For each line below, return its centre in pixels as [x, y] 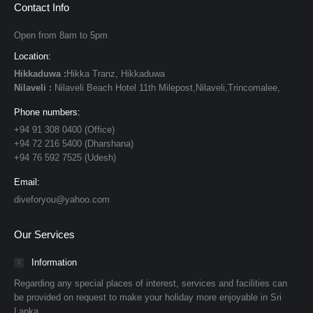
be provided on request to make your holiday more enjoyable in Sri [148, 297]
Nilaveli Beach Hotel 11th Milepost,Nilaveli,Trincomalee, [166, 88]
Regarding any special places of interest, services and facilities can [151, 283]
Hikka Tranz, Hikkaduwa [116, 74]
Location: [32, 56]
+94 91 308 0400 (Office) [64, 130]
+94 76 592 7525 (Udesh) [65, 158]
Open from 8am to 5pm [61, 35]
